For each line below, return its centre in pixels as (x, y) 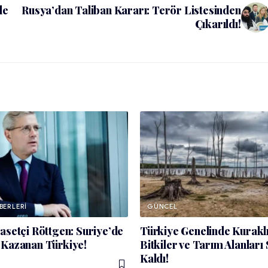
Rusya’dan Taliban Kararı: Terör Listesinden (131, 10)
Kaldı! (154, 258)
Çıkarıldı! (218, 24)
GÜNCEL (162, 206)
